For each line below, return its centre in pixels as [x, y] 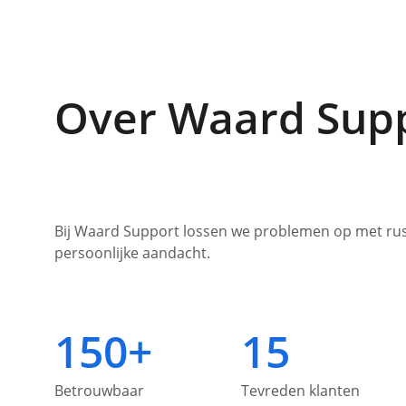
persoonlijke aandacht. [132, 253]
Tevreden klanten [300, 391]
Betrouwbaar [99, 391]
